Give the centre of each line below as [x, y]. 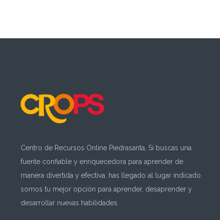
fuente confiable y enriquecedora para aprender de [102, 161]
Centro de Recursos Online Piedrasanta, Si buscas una [106, 148]
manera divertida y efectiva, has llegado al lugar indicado [111, 175]
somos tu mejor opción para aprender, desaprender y [107, 189]
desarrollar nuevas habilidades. [70, 203]
